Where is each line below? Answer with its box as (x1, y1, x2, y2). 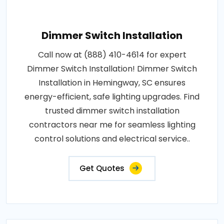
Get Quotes (79, 163, 124, 174)
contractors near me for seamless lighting (28, 119, 195, 131)
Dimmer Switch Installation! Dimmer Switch (27, 63, 197, 75)
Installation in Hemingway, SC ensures (38, 77, 185, 89)
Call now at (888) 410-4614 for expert (37, 49, 186, 61)
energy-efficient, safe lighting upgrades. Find (24, 91, 199, 103)
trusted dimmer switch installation (44, 105, 179, 117)
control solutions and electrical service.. (34, 133, 190, 145)
